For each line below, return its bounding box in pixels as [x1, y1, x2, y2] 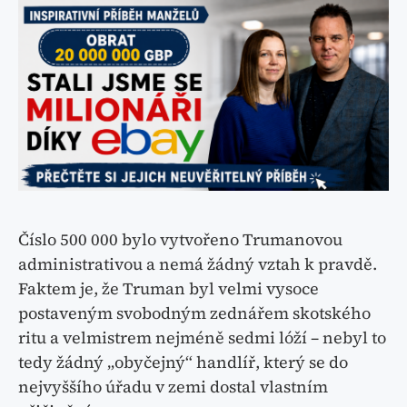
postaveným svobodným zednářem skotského [18, 301, 371, 324]
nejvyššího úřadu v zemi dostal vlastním [18, 374, 328, 398]
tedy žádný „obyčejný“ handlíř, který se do [18, 350, 348, 373]
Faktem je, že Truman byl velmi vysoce [18, 276, 319, 300]
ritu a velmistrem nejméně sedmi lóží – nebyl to [18, 325, 386, 349]
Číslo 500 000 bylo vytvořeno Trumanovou [18, 227, 342, 251]
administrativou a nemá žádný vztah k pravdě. [18, 252, 377, 275]
